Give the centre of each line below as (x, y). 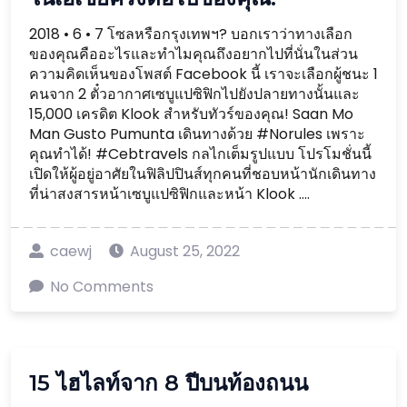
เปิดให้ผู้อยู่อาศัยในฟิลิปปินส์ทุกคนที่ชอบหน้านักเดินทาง (203, 174)
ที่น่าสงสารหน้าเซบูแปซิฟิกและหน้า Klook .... (169, 194)
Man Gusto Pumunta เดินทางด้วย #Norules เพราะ (197, 134)
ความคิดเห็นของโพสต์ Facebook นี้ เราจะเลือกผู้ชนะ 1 (203, 74)
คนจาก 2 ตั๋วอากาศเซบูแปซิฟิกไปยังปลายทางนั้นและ (194, 94)
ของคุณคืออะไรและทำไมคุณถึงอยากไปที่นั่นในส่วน (194, 54)
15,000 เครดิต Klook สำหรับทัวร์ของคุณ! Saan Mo (191, 114)
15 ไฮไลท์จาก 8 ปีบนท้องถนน (169, 383)
